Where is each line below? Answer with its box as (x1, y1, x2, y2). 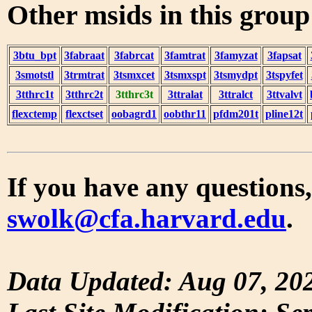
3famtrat (164, 49, 205, 61)
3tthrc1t (15, 88, 54, 100)
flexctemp (12, 107, 57, 120)
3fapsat (267, 49, 302, 61)
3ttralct (219, 88, 253, 100)
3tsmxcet (114, 68, 155, 81)
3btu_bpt (13, 49, 56, 61)
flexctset (65, 107, 103, 120)
